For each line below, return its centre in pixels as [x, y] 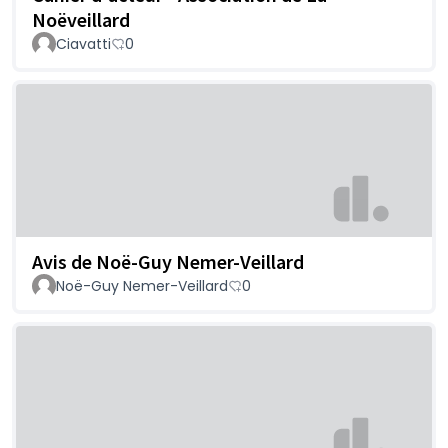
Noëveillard [81, 19]
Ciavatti [83, 43]
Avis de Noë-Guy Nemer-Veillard [168, 262]
